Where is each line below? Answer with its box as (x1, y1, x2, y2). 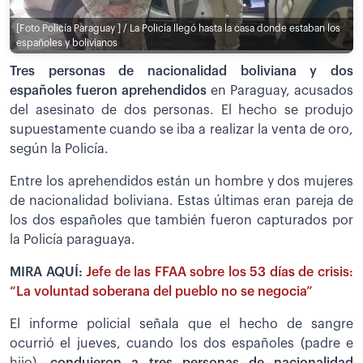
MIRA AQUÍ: (10, 266, 83, 280)
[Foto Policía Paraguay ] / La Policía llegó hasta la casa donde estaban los (16, 23, 340, 34)
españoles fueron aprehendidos (10, 84, 207, 98)
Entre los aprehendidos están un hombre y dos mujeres (10, 175, 353, 189)
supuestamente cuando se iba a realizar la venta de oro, (10, 123, 353, 137)
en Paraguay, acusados (207, 84, 353, 98)
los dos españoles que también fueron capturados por (10, 214, 353, 228)
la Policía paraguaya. (10, 233, 135, 247)
